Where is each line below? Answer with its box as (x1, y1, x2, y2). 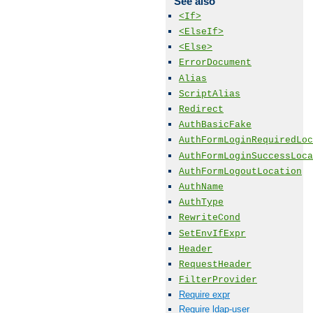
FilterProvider (179, 275, 257, 286)
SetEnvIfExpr (179, 228, 246, 239)
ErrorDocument (179, 57, 252, 68)
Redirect (179, 104, 224, 115)
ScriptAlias (179, 88, 240, 99)
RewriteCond (179, 212, 240, 224)
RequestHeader (179, 259, 252, 270)
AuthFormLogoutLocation (179, 166, 302, 177)
